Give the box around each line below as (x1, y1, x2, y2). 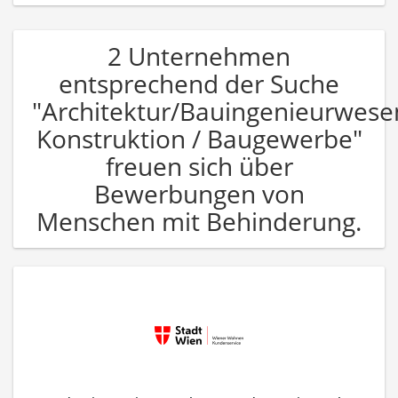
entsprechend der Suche (59, 66, 339, 100)
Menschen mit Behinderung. (36, 203, 362, 238)
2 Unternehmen (107, 38, 291, 73)
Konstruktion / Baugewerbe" (36, 121, 362, 155)
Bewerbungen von (93, 176, 305, 211)
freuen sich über (105, 148, 293, 183)
